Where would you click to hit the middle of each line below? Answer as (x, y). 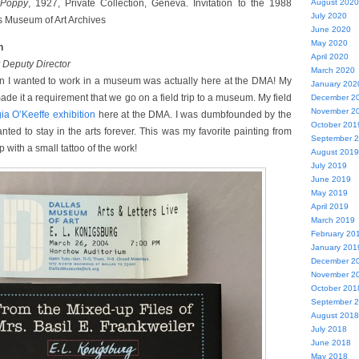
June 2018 (331, 343)
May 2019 (329, 193)
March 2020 (333, 70)
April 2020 (329, 56)
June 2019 (331, 179)
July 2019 (329, 165)
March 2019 (333, 220)
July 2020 (329, 16)
